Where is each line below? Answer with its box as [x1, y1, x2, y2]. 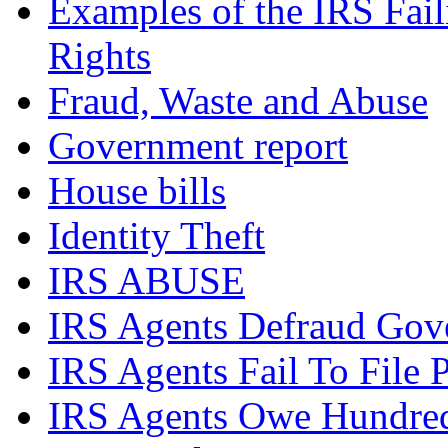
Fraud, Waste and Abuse [48, 79, 428, 123]
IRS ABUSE [48, 259, 245, 303]
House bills [48, 169, 226, 213]
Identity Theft [48, 214, 265, 258]
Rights [48, 34, 151, 78]
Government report [48, 124, 348, 168]
